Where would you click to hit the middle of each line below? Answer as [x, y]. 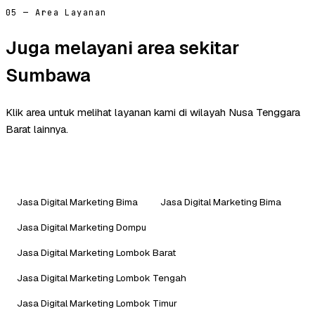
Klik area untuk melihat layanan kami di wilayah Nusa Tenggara [153, 112]
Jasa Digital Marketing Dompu [82, 227]
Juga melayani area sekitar [122, 47]
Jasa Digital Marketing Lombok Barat [96, 252]
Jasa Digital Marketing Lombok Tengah [102, 277]
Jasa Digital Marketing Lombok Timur [97, 303]
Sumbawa [48, 75]
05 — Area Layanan [56, 13]
